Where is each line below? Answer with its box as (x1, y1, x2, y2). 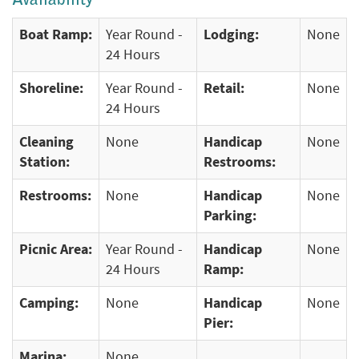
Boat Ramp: (19, 26, 92, 43)
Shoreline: (19, 79, 83, 97)
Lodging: (204, 26, 259, 43)
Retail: (204, 79, 244, 97)
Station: (19, 153, 70, 171)
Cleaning (19, 133, 74, 151)
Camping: (19, 294, 79, 312)
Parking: (204, 207, 256, 224)
